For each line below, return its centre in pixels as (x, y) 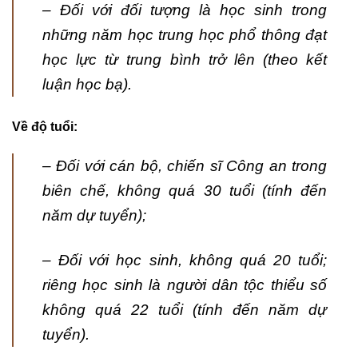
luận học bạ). (87, 85)
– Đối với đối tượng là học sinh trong (185, 10)
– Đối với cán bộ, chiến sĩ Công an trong (185, 166)
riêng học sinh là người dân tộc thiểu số (185, 285)
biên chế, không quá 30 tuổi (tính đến (185, 191)
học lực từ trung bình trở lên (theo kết (185, 60)
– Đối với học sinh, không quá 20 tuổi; (185, 261)
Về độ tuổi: (45, 127)
